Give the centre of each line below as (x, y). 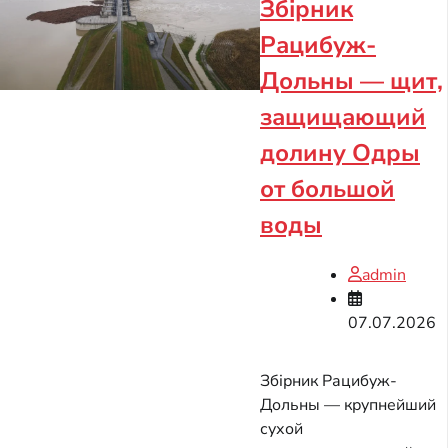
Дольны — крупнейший (348, 404)
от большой (327, 188)
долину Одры (340, 152)
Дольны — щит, (351, 80)
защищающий (343, 116)
